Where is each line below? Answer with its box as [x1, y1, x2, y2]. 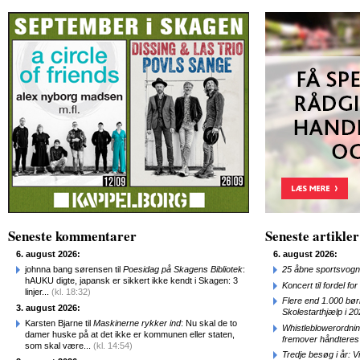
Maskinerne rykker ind [93, 318, 181, 328]
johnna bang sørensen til [25, 264, 123, 274]
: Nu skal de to [181, 318, 237, 328]
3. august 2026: [16, 302, 80, 313]
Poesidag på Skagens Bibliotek [123, 264, 243, 274]
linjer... [25, 287, 51, 297]
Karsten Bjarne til [25, 318, 93, 328]
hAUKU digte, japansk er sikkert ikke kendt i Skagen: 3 [25, 276, 238, 285]
